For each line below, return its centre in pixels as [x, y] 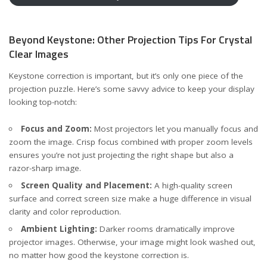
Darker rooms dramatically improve [166, 229]
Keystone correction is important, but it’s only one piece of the [126, 76]
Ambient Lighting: [59, 229]
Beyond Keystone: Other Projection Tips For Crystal [131, 39]
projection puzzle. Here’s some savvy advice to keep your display [132, 89]
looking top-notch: [43, 102]
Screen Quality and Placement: [86, 185]
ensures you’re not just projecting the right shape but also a [121, 155]
